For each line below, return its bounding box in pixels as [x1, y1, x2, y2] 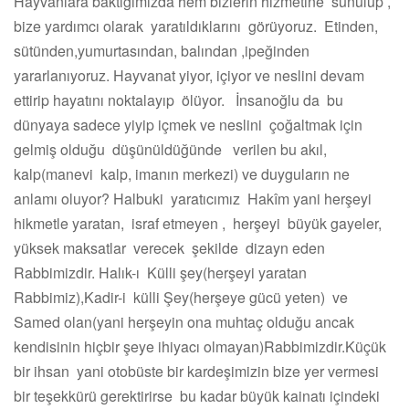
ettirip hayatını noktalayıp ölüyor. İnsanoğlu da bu [14, 89, 343, 111]
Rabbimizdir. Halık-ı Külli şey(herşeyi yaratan [14, 262, 307, 284]
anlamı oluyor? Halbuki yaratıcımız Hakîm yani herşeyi [14, 188, 372, 210]
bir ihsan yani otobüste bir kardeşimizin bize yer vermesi [14, 361, 379, 383]
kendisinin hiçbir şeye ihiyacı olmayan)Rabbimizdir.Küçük [14, 336, 386, 358]
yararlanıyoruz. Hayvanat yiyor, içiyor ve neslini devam [14, 65, 364, 87]
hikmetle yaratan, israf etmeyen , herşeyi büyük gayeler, [14, 213, 382, 235]
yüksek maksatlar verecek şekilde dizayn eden [14, 237, 325, 259]
